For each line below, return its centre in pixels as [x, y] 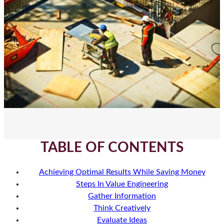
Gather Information [122, 196]
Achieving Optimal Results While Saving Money [122, 172]
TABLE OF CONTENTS [112, 148]
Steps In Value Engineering [122, 184]
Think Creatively [122, 208]
